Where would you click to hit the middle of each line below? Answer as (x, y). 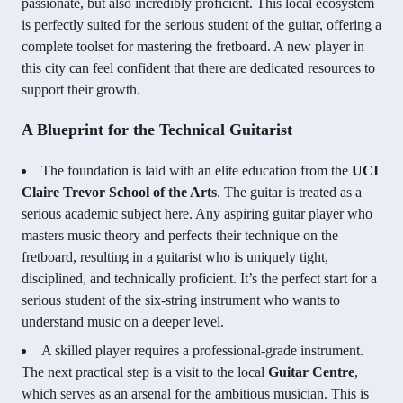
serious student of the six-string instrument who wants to (181, 300)
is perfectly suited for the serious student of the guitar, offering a (201, 25)
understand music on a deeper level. (123, 322)
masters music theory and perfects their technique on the (180, 236)
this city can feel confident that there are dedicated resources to (198, 68)
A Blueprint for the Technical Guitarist (157, 130)
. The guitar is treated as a (289, 193)
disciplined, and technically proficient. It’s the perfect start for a (199, 279)
